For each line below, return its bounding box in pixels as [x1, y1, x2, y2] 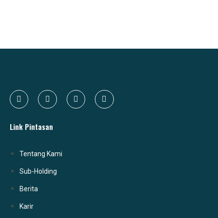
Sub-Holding [19, 167, 57, 176]
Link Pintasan [10, 121, 53, 132]
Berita [19, 185, 38, 193]
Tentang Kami [19, 150, 62, 158]
